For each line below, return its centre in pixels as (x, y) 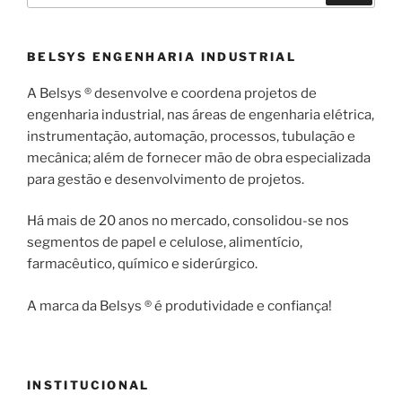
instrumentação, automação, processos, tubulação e (191, 136)
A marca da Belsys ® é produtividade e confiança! (179, 306)
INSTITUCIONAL (88, 385)
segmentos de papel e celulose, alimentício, (165, 243)
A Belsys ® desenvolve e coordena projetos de (172, 93)
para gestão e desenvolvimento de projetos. (166, 179)
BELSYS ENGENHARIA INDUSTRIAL (162, 57)
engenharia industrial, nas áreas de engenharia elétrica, (201, 114)
